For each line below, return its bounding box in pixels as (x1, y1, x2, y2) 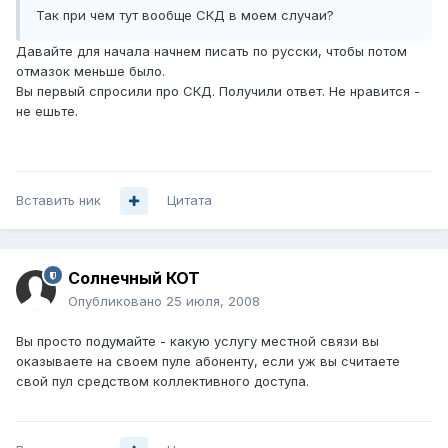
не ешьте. (16, 103, 78, 120)
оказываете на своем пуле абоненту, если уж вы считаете (16, 353, 400, 370)
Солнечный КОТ (68, 268, 200, 289)
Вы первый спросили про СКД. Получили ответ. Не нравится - (16, 83, 420, 100)
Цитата (167, 192, 212, 209)
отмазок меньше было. (16, 63, 165, 80)
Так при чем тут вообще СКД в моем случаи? (36, 7, 334, 24)
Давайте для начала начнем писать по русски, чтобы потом (16, 43, 407, 60)
